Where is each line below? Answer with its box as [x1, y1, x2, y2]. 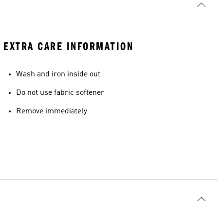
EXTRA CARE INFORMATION [3, 40, 133, 54]
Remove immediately [16, 108, 87, 116]
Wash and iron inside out [16, 71, 100, 79]
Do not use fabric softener [16, 89, 104, 97]
